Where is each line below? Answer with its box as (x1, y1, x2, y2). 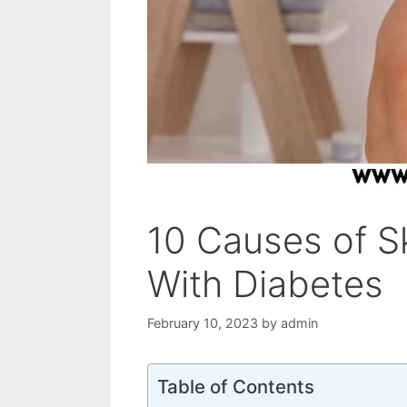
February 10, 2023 (147, 314, 258, 331)
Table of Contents (157, 374, 314, 398)
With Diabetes (147, 262, 383, 307)
